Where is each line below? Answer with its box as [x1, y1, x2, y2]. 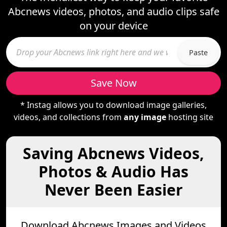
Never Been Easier [44, 179, 183, 200]
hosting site [166, 111, 213, 123]
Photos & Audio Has [39, 161, 188, 182]
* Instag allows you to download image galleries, [20, 99, 207, 110]
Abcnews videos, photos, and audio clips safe [8, 5, 219, 18]
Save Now [90, 76, 137, 90]
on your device [79, 19, 148, 32]
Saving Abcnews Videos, [23, 143, 204, 164]
